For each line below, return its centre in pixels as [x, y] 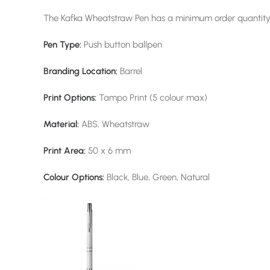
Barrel [130, 71]
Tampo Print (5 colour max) [153, 98]
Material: [61, 124]
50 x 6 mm [108, 151]
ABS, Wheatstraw [114, 124]
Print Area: [64, 151]
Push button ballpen [123, 45]
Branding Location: [80, 71]
